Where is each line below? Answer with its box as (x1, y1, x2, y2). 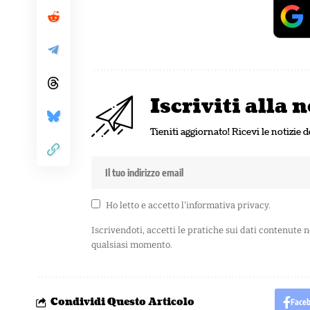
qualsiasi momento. (91, 239, 172, 250)
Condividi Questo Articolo (51, 295, 194, 309)
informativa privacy (185, 199, 268, 210)
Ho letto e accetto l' (105, 199, 186, 210)
